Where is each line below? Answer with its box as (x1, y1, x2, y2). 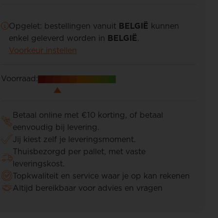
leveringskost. (12, 158, 65, 169)
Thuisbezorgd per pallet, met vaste (12, 145, 145, 157)
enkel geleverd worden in (8, 33, 108, 43)
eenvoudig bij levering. (12, 121, 99, 132)
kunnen (148, 20, 179, 31)
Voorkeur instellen (8, 45, 77, 55)
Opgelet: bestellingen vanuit (8, 20, 119, 31)
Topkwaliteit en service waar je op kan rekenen (12, 170, 190, 181)
